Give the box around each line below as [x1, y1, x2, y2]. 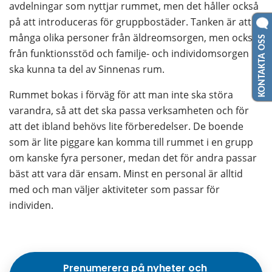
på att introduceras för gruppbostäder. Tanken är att [9, 15, 251, 29]
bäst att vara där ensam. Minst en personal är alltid [9, 166, 243, 180]
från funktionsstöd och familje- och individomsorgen [9, 46, 249, 60]
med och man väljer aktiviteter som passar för [9, 182, 220, 196]
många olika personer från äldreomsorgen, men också [9, 30, 258, 44]
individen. [9, 198, 53, 212]
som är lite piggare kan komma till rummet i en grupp [9, 135, 253, 149]
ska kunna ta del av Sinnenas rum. [9, 62, 165, 76]
